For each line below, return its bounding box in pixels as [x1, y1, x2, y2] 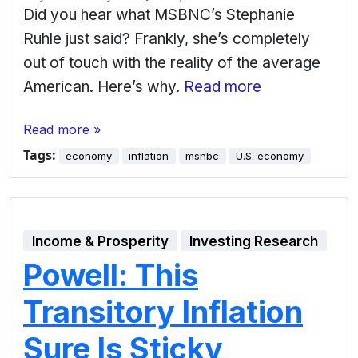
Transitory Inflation [23, 293, 303, 331]
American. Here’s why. [23, 78, 184, 97]
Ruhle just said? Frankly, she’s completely [23, 30, 310, 49]
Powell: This [23, 257, 198, 294]
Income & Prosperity [32, 233, 169, 250]
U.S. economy [236, 149, 304, 163]
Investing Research [189, 233, 319, 250]
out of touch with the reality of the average [23, 54, 320, 73]
